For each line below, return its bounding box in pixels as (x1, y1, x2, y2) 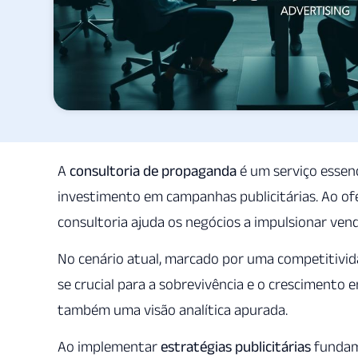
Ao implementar (58, 338, 161, 356)
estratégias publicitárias (161, 338, 311, 356)
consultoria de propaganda (70, 161, 237, 179)
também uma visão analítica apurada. (58, 300, 288, 318)
